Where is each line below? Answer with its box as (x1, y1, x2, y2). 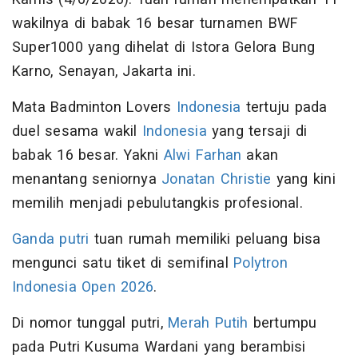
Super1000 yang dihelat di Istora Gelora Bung (12, 37, 316, 59)
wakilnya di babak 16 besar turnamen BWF (12, 13, 299, 35)
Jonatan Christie (161, 169, 272, 191)
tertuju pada (241, 97, 328, 119)
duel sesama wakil (12, 121, 142, 143)
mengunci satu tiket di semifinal (12, 253, 234, 275)
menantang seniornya (12, 169, 162, 191)
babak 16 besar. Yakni (12, 145, 164, 167)
